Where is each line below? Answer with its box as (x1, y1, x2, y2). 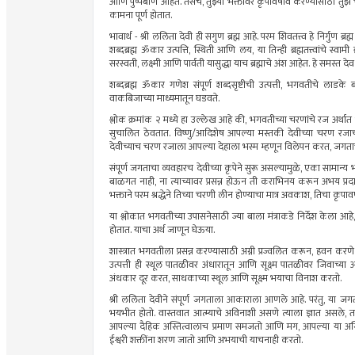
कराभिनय (260, 174, 295, 191)
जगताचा (130, 160, 160, 177)
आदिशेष (195, 125, 224, 143)
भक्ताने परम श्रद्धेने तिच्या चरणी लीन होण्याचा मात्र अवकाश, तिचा (109, 187, 333, 204)
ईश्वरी (109, 332, 130, 349)
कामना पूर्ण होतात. (109, 7, 172, 25)
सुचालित (109, 125, 139, 143)
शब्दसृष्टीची (216, 77, 254, 94)
